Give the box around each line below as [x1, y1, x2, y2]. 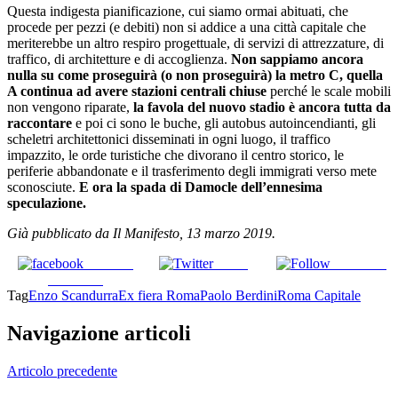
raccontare [7, 115, 76, 131]
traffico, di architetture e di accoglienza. [7, 51, 231, 67]
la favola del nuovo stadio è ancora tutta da [133, 99, 391, 115]
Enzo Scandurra [28, 287, 118, 303]
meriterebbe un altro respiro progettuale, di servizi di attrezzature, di [7, 35, 384, 51]
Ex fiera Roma [118, 287, 200, 303]
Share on [84, 255, 133, 271]
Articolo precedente [7, 362, 117, 378]
